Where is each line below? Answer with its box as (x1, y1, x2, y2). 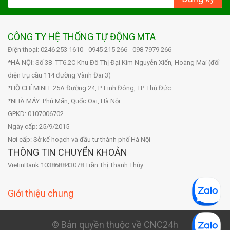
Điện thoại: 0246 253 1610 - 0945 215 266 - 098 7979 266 (8, 45, 171, 53)
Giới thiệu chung (8, 187, 73, 199)
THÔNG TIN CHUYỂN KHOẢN (8, 146, 127, 158)
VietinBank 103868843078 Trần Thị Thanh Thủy (8, 161, 143, 169)
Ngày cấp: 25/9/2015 (8, 122, 69, 130)
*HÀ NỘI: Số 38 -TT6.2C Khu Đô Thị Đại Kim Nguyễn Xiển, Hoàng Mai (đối (8, 58, 220, 66)
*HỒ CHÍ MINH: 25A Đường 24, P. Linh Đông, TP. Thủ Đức (8, 84, 171, 92)
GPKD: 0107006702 (8, 109, 64, 118)
